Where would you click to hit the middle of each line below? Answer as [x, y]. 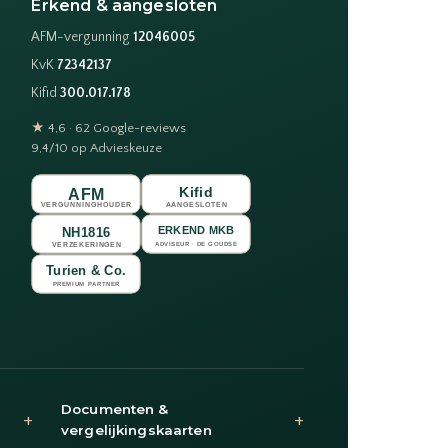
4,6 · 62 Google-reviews [116, 128]
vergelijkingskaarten [136, 430]
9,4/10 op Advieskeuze [97, 148]
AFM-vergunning [82, 38]
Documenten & [115, 409]
